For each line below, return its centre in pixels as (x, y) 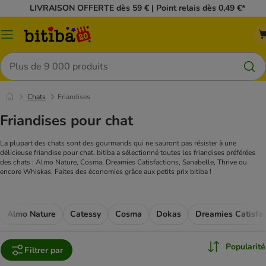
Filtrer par (44, 250)
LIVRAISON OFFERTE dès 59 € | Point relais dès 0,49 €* (137, 8)
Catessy (85, 214)
